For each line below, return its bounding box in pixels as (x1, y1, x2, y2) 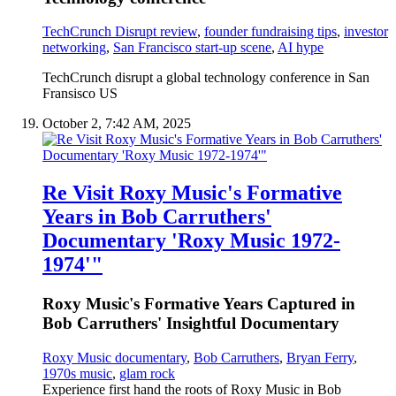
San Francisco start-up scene (113, 40, 271, 56)
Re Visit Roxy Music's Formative (42, 181, 342, 205)
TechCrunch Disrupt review (42, 24, 197, 40)
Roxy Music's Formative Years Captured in (42, 294, 355, 314)
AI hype (278, 40, 324, 56)
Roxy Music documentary (42, 349, 187, 365)
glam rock (119, 365, 175, 381)
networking (42, 40, 106, 56)
